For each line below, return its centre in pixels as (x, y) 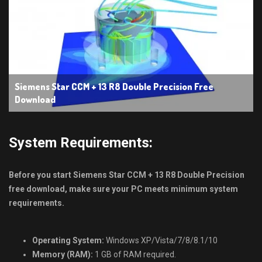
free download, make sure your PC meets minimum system (123, 189)
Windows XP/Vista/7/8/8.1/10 (161, 241)
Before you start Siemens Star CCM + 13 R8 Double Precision (127, 175)
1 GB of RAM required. (135, 255)
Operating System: (68, 241)
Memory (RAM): (63, 255)
